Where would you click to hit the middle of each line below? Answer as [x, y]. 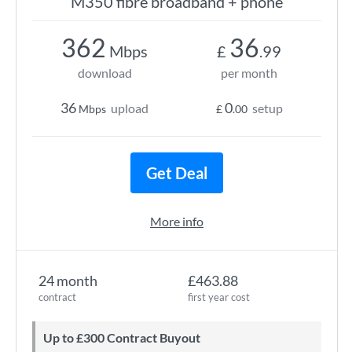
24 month [68, 280]
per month [249, 73]
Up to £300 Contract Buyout [126, 337]
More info [177, 221]
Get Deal [177, 173]
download [104, 73]
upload [130, 108]
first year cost [219, 297]
